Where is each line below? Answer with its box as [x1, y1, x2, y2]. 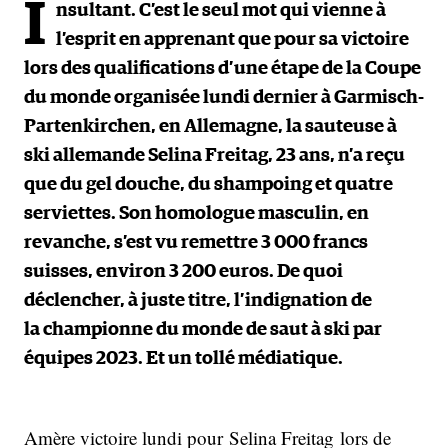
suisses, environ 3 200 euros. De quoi [24, 262, 343, 281]
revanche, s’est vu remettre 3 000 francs [24, 233, 368, 252]
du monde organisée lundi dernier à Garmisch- [24, 88, 424, 107]
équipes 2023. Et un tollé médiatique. [24, 349, 343, 368]
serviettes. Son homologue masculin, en [24, 204, 369, 223]
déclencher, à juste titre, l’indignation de [24, 291, 372, 310]
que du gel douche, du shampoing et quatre [24, 175, 393, 194]
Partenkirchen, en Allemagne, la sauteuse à [24, 117, 397, 136]
